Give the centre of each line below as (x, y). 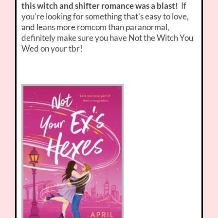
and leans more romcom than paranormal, (96, 27)
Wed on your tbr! (52, 49)
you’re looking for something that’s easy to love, (105, 17)
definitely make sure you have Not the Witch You (108, 38)
